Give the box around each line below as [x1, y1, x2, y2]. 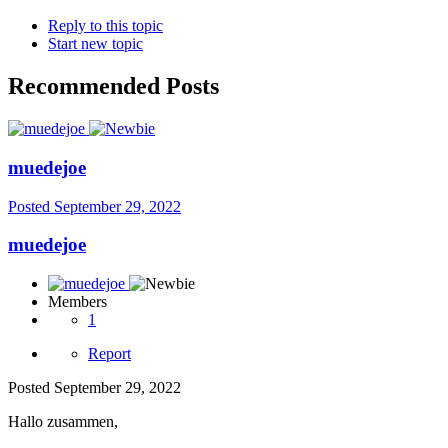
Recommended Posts [8, 73, 219, 100]
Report [88, 345, 131, 363]
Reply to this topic [48, 17, 163, 35]
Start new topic [48, 35, 143, 53]
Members [48, 293, 107, 311]
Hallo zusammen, [8, 413, 118, 431]
